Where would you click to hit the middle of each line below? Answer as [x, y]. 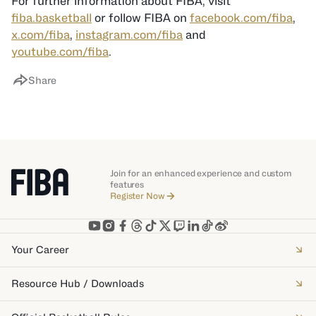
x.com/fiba [41, 35]
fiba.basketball [51, 18]
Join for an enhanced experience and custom [201, 173]
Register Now [138, 196]
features [127, 184]
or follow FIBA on [141, 18]
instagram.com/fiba [129, 35]
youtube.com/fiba [60, 52]
